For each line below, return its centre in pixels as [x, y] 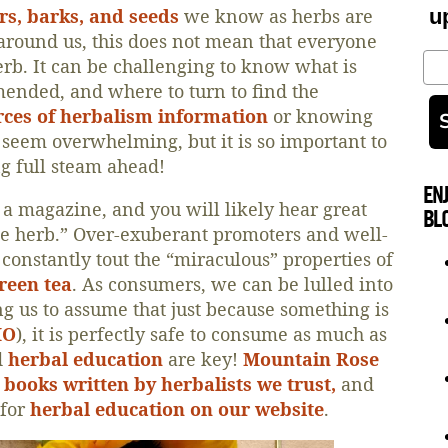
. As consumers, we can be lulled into [232, 283]
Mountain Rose [310, 358]
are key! [202, 358]
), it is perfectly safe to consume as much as [201, 333]
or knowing [320, 115]
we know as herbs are [275, 15]
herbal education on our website [176, 408]
